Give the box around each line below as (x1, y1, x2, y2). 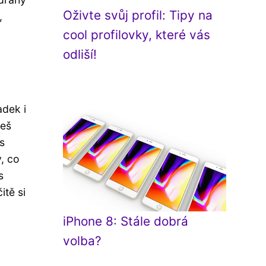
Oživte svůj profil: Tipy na (63, 8, 213, 23)
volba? (63, 233, 102, 248)
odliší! (63, 47, 97, 62)
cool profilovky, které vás (63, 27, 210, 42)
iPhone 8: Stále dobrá (63, 214, 188, 229)
